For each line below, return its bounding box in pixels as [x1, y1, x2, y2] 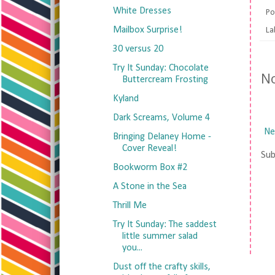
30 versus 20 [112, 44, 163, 54]
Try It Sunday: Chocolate [112, 63, 209, 73]
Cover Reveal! [122, 144, 177, 153]
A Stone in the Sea [112, 182, 187, 192]
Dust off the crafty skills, [112, 262, 211, 272]
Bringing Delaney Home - [112, 132, 211, 142]
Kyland [112, 94, 139, 104]
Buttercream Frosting [122, 75, 208, 85]
